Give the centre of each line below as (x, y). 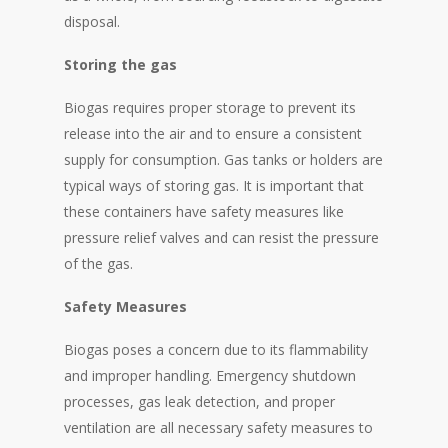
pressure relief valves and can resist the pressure (221, 237)
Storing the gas (120, 64)
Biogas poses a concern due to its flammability (216, 349)
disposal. (92, 21)
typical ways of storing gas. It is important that (214, 185)
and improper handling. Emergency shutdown (210, 375)
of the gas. (98, 263)
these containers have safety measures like (204, 211)
